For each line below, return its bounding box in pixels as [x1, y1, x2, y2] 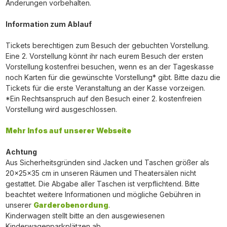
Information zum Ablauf [5, 19, 92, 28]
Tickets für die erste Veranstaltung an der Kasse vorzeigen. [5, 83, 205, 92]
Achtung [5, 147, 37, 156]
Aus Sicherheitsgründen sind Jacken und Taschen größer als [5, 158, 209, 167]
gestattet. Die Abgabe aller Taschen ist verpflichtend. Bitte [5, 179, 200, 188]
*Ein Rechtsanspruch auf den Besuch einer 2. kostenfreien [5, 94, 202, 103]
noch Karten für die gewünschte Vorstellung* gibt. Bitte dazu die [5, 72, 220, 82]
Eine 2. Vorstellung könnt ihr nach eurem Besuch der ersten [5, 51, 203, 60]
